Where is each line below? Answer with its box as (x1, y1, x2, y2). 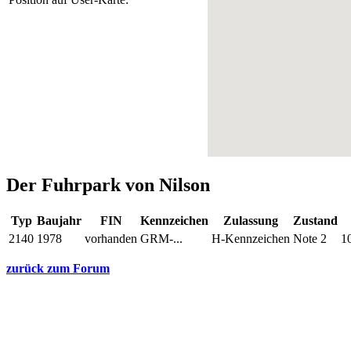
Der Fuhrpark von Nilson (6, 174, 210, 195)
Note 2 (293, 231, 327, 245)
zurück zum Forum (6, 261, 110, 275)
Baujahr (37, 213, 81, 227)
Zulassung (223, 213, 278, 227)
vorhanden (85, 231, 137, 245)
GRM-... (140, 231, 183, 245)
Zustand (293, 213, 338, 227)
